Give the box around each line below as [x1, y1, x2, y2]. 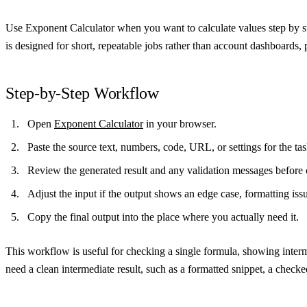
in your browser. [143, 117, 217, 130]
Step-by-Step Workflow [5, 84, 159, 102]
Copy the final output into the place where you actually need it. [27, 210, 299, 223]
